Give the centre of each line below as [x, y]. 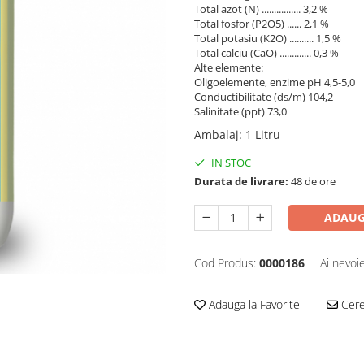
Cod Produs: [225, 262]
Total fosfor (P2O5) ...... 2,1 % [262, 23]
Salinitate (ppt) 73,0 [240, 111]
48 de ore [312, 181]
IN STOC [230, 162]
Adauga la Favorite [253, 304]
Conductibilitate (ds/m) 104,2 [264, 96]
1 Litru [263, 134]
